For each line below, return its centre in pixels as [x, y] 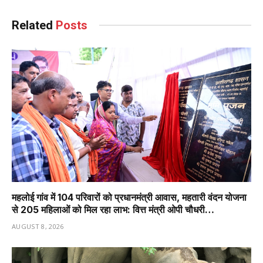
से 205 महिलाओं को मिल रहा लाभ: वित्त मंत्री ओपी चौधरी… [113, 210]
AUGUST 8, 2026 [38, 227]
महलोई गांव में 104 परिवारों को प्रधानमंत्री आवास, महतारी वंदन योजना [129, 198]
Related [34, 25]
